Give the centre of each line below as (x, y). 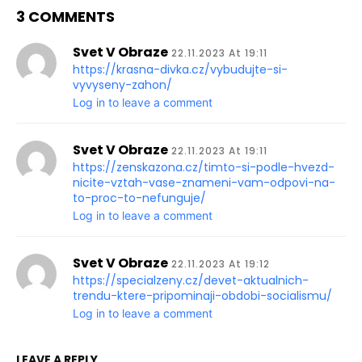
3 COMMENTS (65, 17)
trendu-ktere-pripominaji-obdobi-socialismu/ (202, 296)
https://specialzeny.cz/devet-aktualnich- (191, 281)
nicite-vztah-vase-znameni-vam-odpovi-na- (204, 183)
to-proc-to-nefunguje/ (139, 198)
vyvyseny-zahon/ (122, 85)
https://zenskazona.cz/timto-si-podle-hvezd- (204, 168)
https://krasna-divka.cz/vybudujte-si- (180, 70)
